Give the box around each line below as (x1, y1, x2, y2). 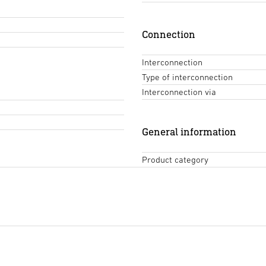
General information (142, 125, 236, 138)
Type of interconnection (142, 72, 233, 83)
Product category (142, 154, 208, 165)
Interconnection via (142, 87, 216, 97)
